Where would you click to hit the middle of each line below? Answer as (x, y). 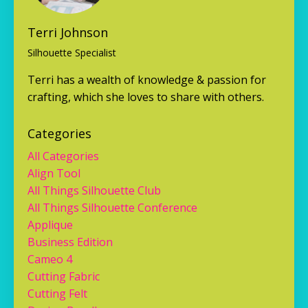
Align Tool (54, 174)
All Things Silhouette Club (94, 191)
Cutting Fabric (64, 277)
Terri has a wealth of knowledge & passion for (147, 80)
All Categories (63, 156)
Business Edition (70, 242)
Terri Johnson (68, 33)
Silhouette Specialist (72, 53)
